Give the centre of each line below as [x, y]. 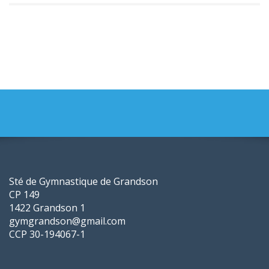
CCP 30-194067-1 [47, 234]
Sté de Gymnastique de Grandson [83, 181]
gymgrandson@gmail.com [67, 221]
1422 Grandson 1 [47, 207]
